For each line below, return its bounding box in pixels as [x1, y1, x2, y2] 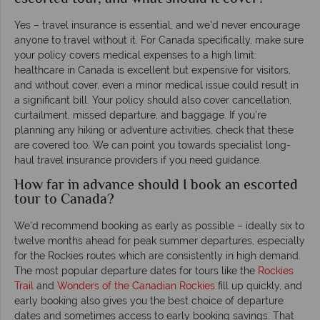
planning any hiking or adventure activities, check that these [14, 124, 294, 136]
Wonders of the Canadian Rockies [57, 279, 215, 291]
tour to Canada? [14, 189, 114, 211]
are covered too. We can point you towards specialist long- [14, 139, 291, 151]
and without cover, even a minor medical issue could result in [14, 79, 299, 91]
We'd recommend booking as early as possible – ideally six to [14, 219, 304, 231]
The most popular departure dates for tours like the [14, 264, 258, 276]
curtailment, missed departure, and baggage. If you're [14, 109, 266, 121]
